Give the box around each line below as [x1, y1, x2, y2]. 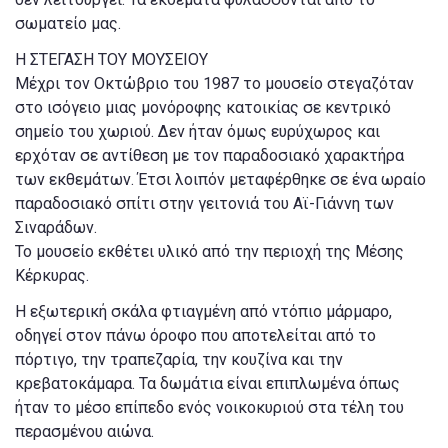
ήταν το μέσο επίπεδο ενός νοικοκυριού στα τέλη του [15, 398, 404, 418]
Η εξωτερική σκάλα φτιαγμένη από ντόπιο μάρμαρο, [15, 302, 392, 322]
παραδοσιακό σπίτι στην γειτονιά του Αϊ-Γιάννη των [15, 194, 394, 214]
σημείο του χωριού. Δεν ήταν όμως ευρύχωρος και [15, 122, 380, 142]
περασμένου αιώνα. [15, 422, 154, 442]
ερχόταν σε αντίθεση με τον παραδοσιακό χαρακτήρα [15, 146, 404, 166]
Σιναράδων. [15, 218, 97, 238]
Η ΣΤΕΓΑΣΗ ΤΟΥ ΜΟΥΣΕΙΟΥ [15, 50, 208, 70]
